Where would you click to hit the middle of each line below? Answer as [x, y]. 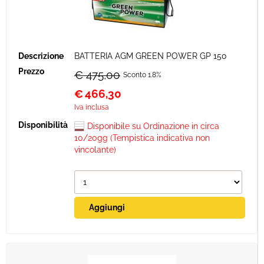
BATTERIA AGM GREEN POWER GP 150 [151, 56]
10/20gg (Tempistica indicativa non [142, 138]
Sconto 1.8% [142, 75]
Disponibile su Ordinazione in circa [153, 126]
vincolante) [95, 150]
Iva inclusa [92, 107]
